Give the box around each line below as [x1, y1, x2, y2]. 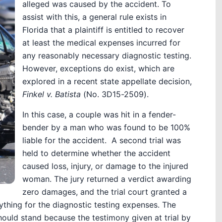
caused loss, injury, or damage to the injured [22, 161, 188, 171]
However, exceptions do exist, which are [22, 63, 174, 73]
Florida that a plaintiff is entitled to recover [22, 25, 184, 35]
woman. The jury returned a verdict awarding [22, 174, 191, 184]
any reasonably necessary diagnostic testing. [22, 51, 191, 60]
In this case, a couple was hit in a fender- [22, 110, 176, 119]
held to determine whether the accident [22, 148, 170, 158]
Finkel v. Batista [22, 89, 81, 99]
